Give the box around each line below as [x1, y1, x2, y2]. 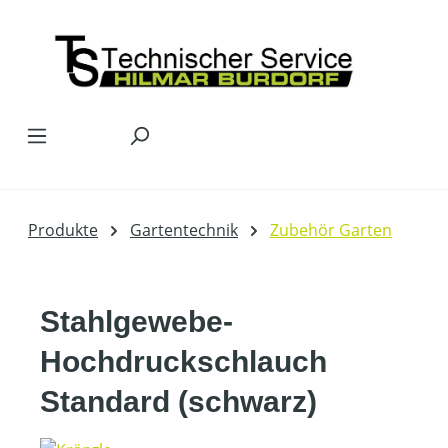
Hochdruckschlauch [40, 344, 327, 378]
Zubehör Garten [270, 218, 392, 241]
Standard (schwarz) [40, 384, 317, 418]
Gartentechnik [130, 218, 238, 241]
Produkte [28, 218, 98, 241]
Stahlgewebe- [40, 304, 233, 338]
